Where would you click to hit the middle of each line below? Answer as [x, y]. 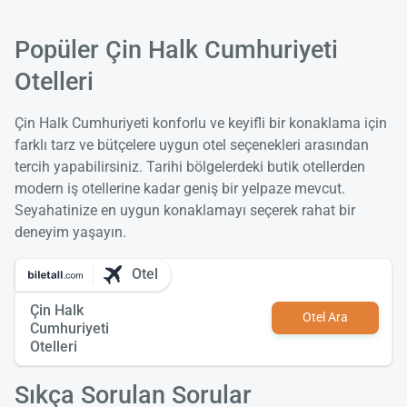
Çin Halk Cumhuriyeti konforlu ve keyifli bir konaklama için [201, 124]
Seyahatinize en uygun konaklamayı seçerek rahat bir [185, 211]
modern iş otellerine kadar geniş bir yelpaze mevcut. [180, 189]
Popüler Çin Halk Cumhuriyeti [176, 50]
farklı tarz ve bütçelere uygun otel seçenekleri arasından [192, 145]
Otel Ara [325, 317]
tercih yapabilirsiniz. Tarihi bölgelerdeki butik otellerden [190, 167]
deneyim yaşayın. [70, 233]
